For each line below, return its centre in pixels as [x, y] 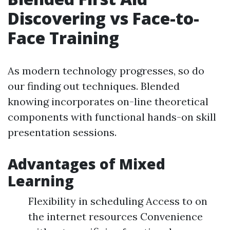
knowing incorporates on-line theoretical [108, 101]
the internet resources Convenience [116, 216]
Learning [41, 181]
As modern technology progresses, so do [106, 71]
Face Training [63, 38]
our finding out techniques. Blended [94, 86]
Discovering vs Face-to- [103, 18]
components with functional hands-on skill [112, 117]
